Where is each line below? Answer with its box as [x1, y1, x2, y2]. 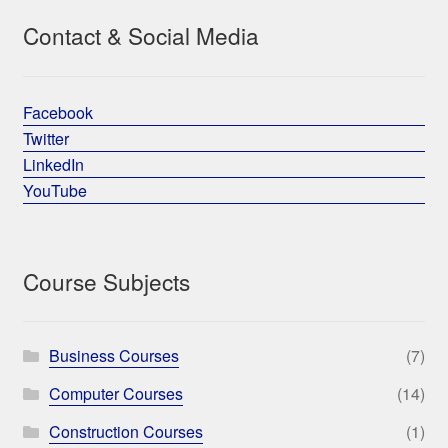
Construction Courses [48, 420, 203, 444]
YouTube [22, 178, 87, 202]
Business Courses [48, 344, 179, 368]
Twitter [22, 126, 69, 150]
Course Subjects [22, 264, 190, 297]
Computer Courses [48, 382, 183, 406]
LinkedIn [22, 152, 84, 176]
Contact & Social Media [22, 19, 259, 52]
